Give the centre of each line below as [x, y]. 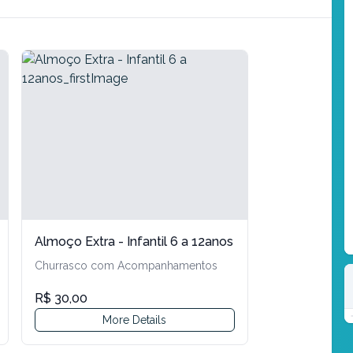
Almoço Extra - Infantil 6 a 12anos [134, 241]
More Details [135, 320]
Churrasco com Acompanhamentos [126, 265]
